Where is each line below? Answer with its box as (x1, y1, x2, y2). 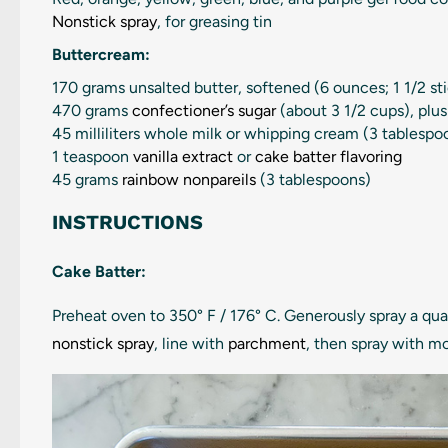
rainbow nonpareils (122, 170, 256, 189)
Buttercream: (52, 45, 150, 64)
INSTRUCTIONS (52, 210, 203, 234)
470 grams (52, 101, 128, 120)
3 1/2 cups (331, 101, 404, 120)
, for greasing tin (157, 12, 272, 31)
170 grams (52, 78, 125, 97)
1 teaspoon (52, 147, 129, 166)
